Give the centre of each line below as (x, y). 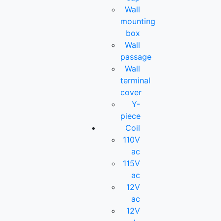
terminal (136, 80)
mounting (138, 21)
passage (136, 56)
